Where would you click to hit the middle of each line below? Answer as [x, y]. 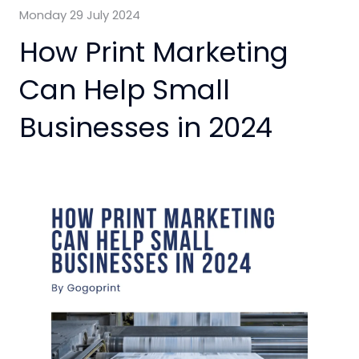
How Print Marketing [154, 52]
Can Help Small [125, 90]
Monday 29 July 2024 [80, 15]
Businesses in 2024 [146, 128]
